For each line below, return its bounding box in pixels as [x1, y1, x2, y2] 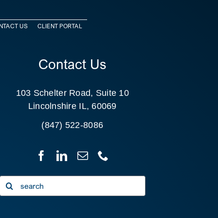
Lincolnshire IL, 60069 [28, 101, 117, 111]
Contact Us [38, 56, 107, 73]
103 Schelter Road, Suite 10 [16, 88, 129, 98]
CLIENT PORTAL [37, 22, 82, 30]
